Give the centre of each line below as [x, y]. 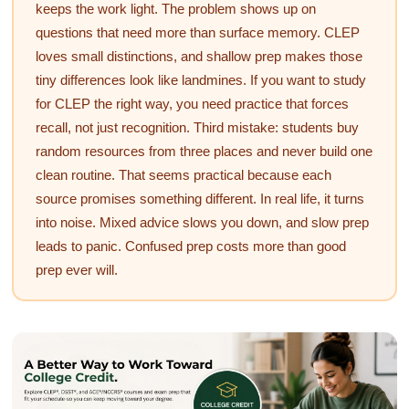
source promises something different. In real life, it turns [199, 198]
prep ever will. [76, 269]
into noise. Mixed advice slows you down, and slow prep [202, 222]
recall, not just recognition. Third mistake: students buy [197, 127]
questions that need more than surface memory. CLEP [197, 32]
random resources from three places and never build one [204, 151]
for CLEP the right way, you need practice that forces [192, 103]
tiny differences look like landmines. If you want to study [200, 79]
